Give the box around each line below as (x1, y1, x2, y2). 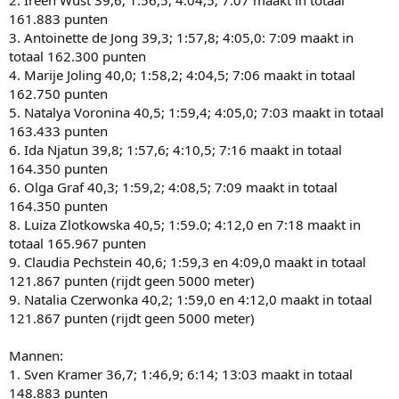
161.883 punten (9, 9, 108, 28)
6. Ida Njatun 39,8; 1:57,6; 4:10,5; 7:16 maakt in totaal (9, 140, 342, 159)
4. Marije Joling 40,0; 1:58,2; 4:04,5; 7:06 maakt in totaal (9, 65, 355, 84)
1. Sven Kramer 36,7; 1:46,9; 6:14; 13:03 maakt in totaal (9, 364, 353, 383)
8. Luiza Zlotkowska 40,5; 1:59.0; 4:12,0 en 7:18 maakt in (9, 215, 361, 233)
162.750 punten (9, 84, 108, 102)
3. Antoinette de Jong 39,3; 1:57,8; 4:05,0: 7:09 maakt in (9, 28, 354, 46)
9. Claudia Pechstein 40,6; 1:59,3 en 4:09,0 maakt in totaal (9, 252, 366, 271)
